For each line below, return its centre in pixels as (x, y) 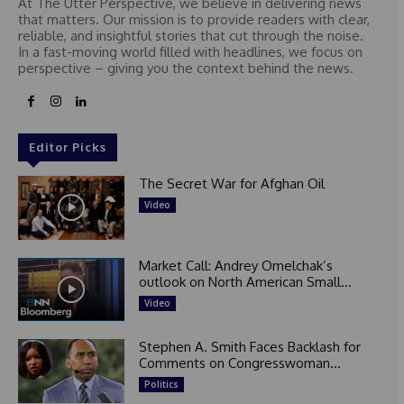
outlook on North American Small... (245, 281)
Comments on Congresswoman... (239, 363)
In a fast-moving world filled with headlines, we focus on (190, 51)
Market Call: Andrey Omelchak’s (235, 265)
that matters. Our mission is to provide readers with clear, (194, 19)
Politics (161, 385)
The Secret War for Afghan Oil (231, 183)
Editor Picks (68, 147)
